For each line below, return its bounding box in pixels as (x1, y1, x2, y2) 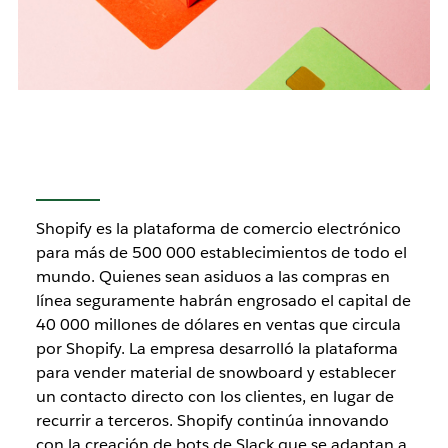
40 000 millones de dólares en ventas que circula (35, 314, 401, 336)
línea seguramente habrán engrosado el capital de (35, 290, 411, 312)
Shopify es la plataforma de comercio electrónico (35, 218, 401, 240)
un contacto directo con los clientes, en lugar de (35, 386, 394, 408)
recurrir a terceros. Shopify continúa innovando (35, 410, 389, 432)
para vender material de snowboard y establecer (35, 362, 396, 384)
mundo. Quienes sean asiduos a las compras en (35, 266, 390, 288)
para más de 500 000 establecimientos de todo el (35, 242, 407, 264)
